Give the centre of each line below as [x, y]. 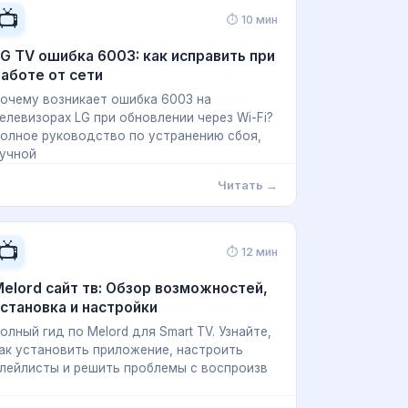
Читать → [248, 185]
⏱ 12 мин [252, 251]
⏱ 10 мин [252, 19]
